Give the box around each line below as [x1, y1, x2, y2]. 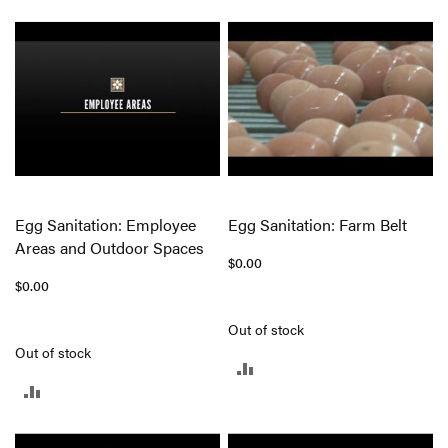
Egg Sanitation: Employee [15, 212, 196, 236]
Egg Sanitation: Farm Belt [228, 212, 408, 236]
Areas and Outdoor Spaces [15, 235, 204, 259]
